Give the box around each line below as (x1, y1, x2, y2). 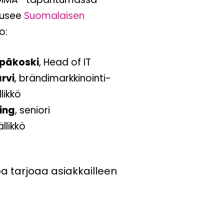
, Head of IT (38, 55, 91, 69)
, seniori (14, 103, 50, 117)
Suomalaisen (23, 9, 84, 22)
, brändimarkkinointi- (14, 71, 111, 85)
